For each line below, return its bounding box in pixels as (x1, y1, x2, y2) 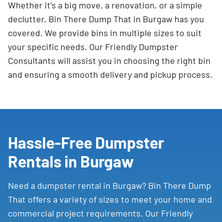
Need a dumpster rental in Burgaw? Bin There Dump (8, 180, 211, 191)
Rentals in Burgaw (8, 152, 134, 170)
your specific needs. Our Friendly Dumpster (8, 41, 178, 52)
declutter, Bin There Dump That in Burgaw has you (8, 13, 204, 24)
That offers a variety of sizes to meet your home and (8, 194, 212, 205)
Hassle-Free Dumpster (8, 133, 164, 152)
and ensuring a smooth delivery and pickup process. (8, 69, 213, 80)
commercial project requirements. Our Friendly (8, 208, 193, 219)
